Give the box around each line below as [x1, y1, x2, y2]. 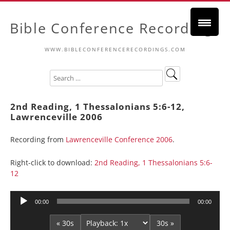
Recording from [10, 135, 66, 144]
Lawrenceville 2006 [10, 110, 103, 123]
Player [10, 204, 31, 214]
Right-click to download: [10, 158, 94, 167]
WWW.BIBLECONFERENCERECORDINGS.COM [44, 46, 186, 53]
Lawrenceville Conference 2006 [66, 135, 172, 144]
